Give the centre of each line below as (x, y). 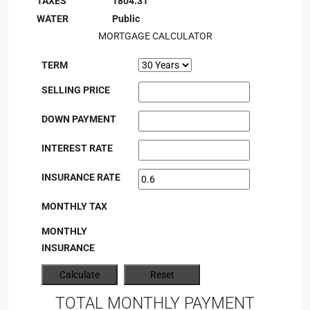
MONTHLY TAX (74, 206)
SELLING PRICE (76, 90)
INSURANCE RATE (81, 177)
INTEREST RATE (77, 148)
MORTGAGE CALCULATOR (155, 36)
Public (126, 19)
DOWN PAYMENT (79, 119)
